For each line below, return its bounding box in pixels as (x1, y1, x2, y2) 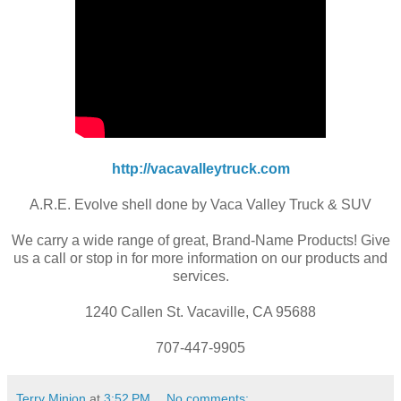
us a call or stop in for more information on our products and (13, 251, 388, 267)
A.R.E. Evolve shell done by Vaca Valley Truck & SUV (30, 197, 371, 213)
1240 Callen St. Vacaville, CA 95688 (85, 304, 316, 320)
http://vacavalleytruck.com (111, 161, 290, 177)
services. (172, 269, 229, 285)
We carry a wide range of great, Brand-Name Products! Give (11, 233, 390, 249)
